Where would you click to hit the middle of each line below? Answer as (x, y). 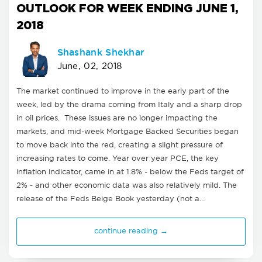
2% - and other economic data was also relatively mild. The (127, 186)
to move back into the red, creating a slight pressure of (120, 146)
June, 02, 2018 (89, 66)
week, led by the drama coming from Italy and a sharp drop (129, 105)
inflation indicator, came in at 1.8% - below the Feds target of (130, 173)
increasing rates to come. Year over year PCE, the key (118, 159)
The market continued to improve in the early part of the (123, 92)
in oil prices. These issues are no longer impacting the (117, 119)
